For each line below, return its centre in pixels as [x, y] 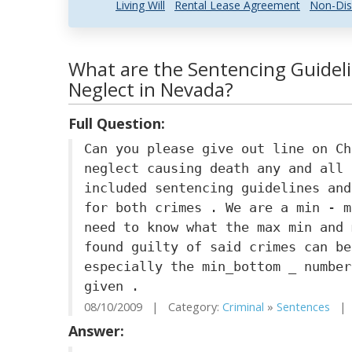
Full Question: [117, 123]
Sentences [303, 307]
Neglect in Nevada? [151, 89]
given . [112, 286]
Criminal [243, 307]
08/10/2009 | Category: [153, 307]
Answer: [96, 331]
